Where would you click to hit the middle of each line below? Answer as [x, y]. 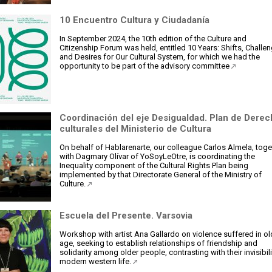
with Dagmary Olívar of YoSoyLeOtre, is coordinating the [157, 156]
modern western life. [96, 261]
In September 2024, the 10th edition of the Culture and [153, 39]
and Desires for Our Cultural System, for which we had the [160, 57]
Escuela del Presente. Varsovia [126, 216]
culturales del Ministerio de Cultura [135, 129]
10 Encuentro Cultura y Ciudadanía [134, 20]
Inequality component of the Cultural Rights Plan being [154, 165]
